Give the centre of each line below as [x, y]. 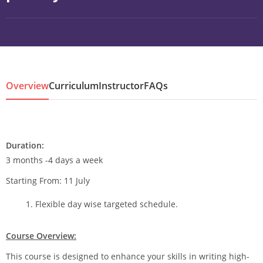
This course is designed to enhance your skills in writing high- [128, 256]
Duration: [25, 145]
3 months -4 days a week [54, 160]
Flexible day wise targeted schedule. [107, 204]
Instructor [121, 86]
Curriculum [74, 86]
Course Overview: [41, 236]
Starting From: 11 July [49, 181]
